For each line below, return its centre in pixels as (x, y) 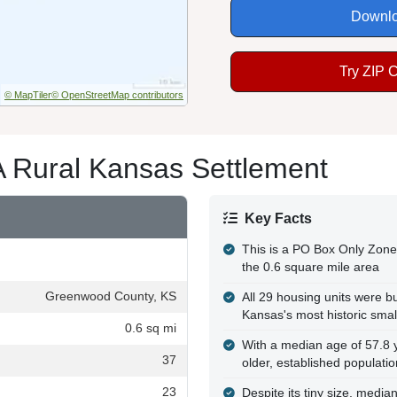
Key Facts (278, 218)
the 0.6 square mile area (310, 268)
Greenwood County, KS (111, 296)
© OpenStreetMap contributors (117, 94)
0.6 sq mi (151, 328)
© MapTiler (28, 94)
